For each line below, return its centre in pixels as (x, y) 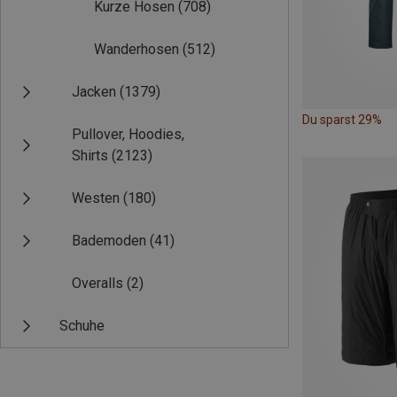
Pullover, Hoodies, (128, 134)
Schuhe (82, 326)
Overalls (97, 283)
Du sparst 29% (342, 120)
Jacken (94, 92)
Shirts (90, 156)
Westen (96, 198)
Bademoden (109, 241)
